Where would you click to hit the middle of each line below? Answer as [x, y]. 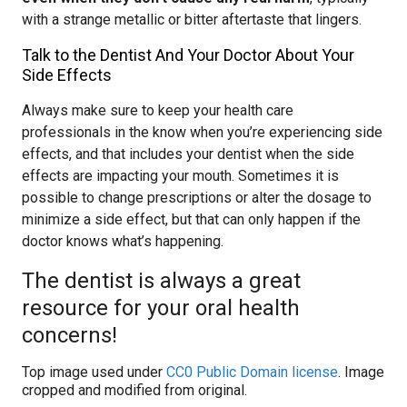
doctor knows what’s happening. [123, 241]
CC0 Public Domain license [252, 372]
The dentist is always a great [161, 281]
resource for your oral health [161, 308]
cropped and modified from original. [134, 390]
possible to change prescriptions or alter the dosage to [197, 198]
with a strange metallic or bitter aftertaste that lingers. [192, 20]
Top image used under [94, 372]
